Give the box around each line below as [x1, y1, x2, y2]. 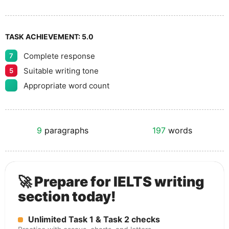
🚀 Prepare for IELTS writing [18, 173, 204, 190]
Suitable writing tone [24, 65, 99, 76]
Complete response [24, 51, 95, 61]
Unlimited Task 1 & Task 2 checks [28, 214, 160, 224]
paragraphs [42, 125, 89, 135]
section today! [18, 188, 116, 205]
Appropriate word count [24, 80, 109, 90]
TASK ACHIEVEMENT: [5, 32, 82, 41]
